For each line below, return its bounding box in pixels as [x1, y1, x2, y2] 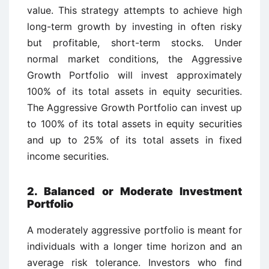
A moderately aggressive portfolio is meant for [27, 224, 242, 236]
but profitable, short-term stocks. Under [27, 37, 242, 49]
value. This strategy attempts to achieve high [27, 4, 242, 16]
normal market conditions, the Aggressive [27, 53, 242, 65]
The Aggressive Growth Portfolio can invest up [27, 101, 242, 113]
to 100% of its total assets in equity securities [27, 118, 242, 130]
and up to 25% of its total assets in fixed [27, 134, 242, 146]
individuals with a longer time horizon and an [27, 240, 242, 252]
